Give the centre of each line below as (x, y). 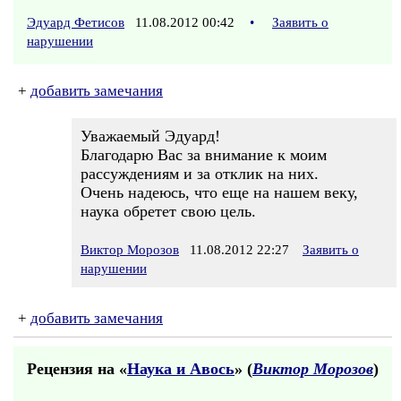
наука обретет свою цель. (168, 211)
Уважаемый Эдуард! (150, 136)
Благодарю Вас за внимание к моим (204, 155)
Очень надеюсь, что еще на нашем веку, (219, 192)
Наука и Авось (181, 369)
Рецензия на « (77, 369)
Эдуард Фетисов (76, 22)
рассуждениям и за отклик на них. (200, 174)
